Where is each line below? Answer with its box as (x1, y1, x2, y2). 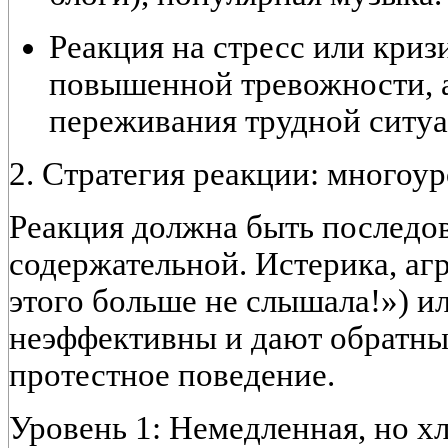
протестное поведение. (9, 357, 335, 394)
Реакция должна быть (9, 209, 322, 246)
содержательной (9, 246, 239, 283)
